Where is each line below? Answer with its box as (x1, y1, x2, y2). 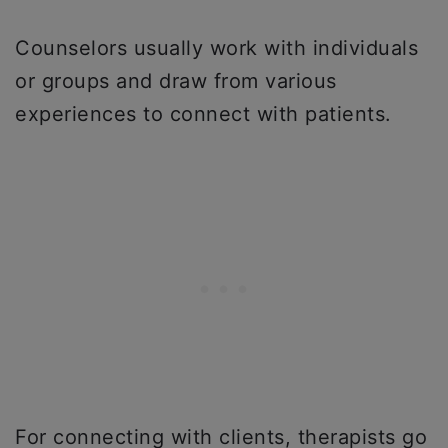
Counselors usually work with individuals (15, 36, 418, 60)
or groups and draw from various (15, 69, 337, 93)
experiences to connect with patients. (15, 102, 392, 126)
